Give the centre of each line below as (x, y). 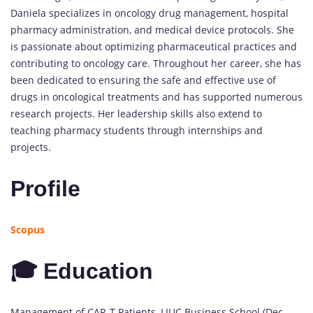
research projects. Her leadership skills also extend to (136, 114)
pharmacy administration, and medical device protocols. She (152, 30)
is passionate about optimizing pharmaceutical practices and (154, 47)
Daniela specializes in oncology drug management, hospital (150, 13)
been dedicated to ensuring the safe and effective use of (143, 80)
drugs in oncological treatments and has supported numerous (156, 97)
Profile (45, 188)
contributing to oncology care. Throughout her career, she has (156, 64)
